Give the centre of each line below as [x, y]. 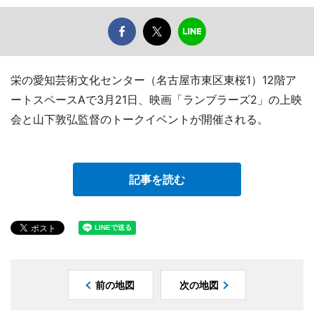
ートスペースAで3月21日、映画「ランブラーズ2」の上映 [156, 100]
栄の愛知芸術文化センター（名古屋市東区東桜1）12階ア [153, 80]
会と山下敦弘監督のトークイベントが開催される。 [139, 120]
